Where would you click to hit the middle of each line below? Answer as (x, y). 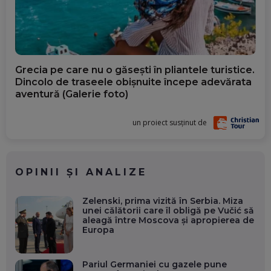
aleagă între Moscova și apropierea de (168, 220)
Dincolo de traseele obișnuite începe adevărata (133, 82)
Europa (98, 230)
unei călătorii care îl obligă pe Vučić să (168, 210)
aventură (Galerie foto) (72, 94)
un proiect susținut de (170, 122)
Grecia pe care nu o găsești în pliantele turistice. (135, 70)
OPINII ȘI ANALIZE (81, 172)
